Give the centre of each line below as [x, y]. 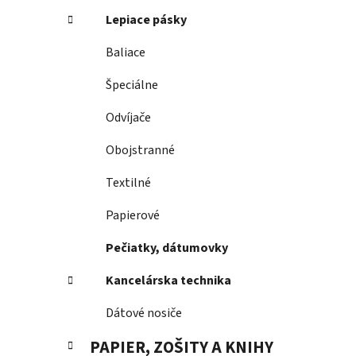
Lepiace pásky [146, 20]
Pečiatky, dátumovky [167, 248]
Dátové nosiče [144, 313]
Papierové [133, 216]
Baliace [126, 53]
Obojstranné [140, 151]
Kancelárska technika [168, 281]
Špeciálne [132, 85]
